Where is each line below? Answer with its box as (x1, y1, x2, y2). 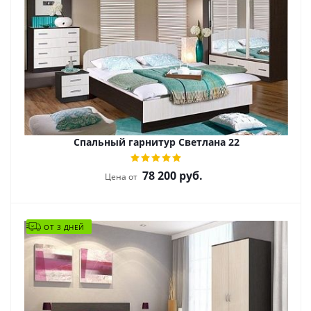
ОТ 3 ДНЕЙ (44, 222, 85, 232)
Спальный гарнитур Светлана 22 (73, 135, 239, 149)
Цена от (105, 171, 137, 183)
